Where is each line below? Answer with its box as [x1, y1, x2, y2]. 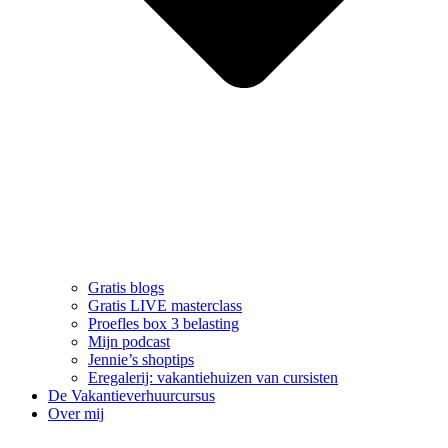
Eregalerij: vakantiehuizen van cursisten [88, 369, 338, 387]
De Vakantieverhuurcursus [48, 387, 215, 405]
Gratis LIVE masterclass [88, 297, 242, 315]
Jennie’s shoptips [88, 351, 194, 369]
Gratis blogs [88, 279, 164, 297]
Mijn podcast [88, 333, 170, 351]
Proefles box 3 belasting [88, 315, 239, 333]
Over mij [48, 405, 104, 423]
